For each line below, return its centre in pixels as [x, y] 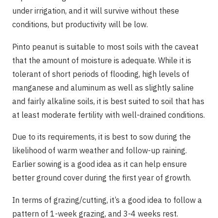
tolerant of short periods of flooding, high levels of [101, 74]
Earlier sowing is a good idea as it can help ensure [100, 164]
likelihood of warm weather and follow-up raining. [100, 151]
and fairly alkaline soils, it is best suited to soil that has [108, 101]
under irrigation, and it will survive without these [96, 10]
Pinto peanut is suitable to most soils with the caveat [105, 46]
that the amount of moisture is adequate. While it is [102, 60]
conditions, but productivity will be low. [80, 24]
